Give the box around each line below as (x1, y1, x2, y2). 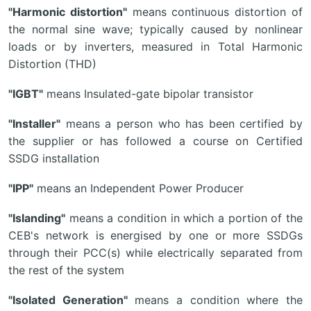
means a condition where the (127, 293, 303, 307)
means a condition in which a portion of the (65, 211, 303, 225)
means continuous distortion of (126, 5, 303, 19)
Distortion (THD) (8, 57, 96, 71)
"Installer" (8, 117, 60, 131)
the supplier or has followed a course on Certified (8, 134, 303, 148)
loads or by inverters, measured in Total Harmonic (8, 40, 303, 53)
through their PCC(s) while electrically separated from (8, 246, 303, 260)
